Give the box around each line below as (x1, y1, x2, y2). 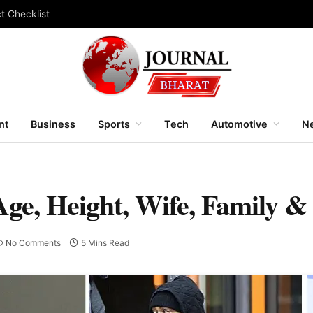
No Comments (5, 238, 61, 249)
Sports (98, 117, 130, 130)
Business (31, 117, 75, 130)
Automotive (211, 117, 268, 130)
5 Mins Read (80, 238, 129, 249)
